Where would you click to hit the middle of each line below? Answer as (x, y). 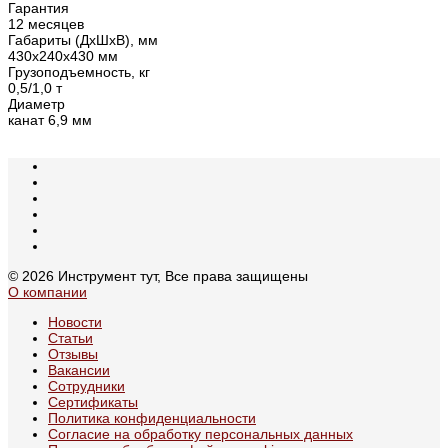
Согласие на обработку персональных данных (200, 433)
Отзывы (73, 353)
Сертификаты (93, 401)
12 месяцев (46, 23)
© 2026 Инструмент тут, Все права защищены (158, 275)
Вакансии (79, 369)
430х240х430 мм (63, 55)
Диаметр (36, 103)
